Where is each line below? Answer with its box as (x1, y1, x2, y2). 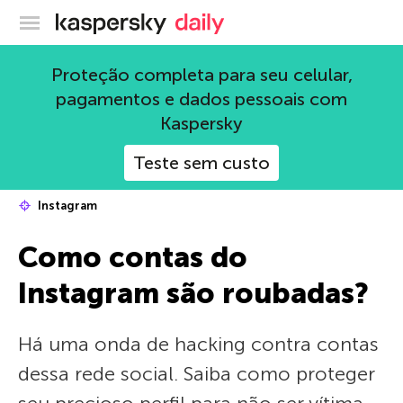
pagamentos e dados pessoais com (56, 88, 347, 110)
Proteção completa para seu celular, (50, 64, 353, 85)
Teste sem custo (133, 152, 270, 174)
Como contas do (18, 240, 247, 274)
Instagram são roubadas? (18, 276, 369, 310)
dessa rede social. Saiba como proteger (18, 362, 375, 386)
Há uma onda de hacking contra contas (18, 332, 379, 356)
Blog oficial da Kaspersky (166, 11, 327, 29)
